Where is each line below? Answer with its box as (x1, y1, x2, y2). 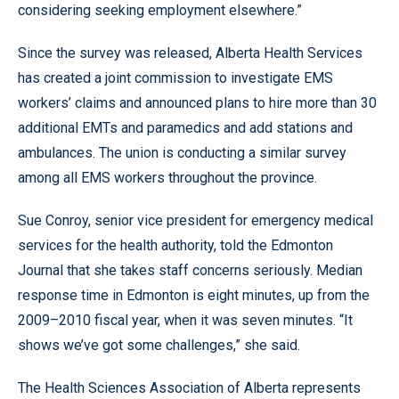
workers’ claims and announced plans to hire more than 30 (18, 94, 377, 111)
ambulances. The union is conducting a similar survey (18, 144, 346, 161)
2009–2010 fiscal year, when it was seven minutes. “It (18, 312, 353, 329)
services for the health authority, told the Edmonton (18, 237, 333, 254)
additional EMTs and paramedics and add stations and (18, 119, 353, 136)
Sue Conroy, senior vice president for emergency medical (18, 212, 373, 229)
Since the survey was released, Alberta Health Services (18, 45, 362, 61)
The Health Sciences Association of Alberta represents (18, 379, 361, 396)
